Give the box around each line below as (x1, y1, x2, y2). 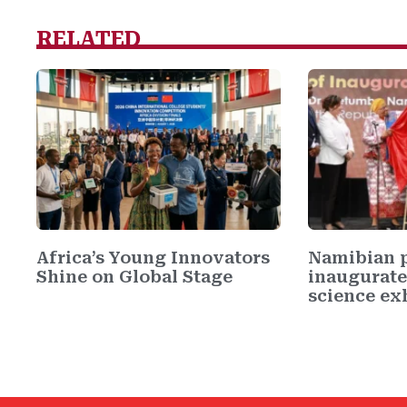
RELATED (36, 26, 141, 52)
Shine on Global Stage (36, 267, 233, 287)
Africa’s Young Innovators (36, 248, 270, 268)
